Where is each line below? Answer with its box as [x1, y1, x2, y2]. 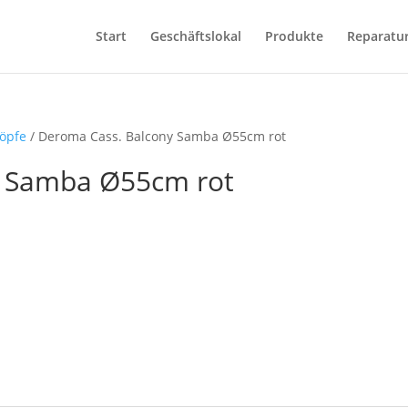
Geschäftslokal [149, 27, 241, 45]
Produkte [264, 27, 323, 45]
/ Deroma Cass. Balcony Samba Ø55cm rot [26, 127, 287, 145]
